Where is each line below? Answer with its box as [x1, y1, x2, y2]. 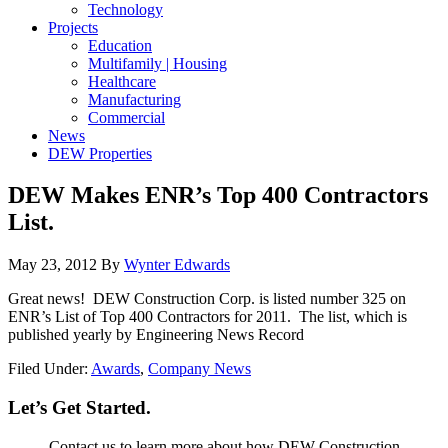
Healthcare [88, 72, 156, 90]
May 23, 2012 [8, 256, 97, 274]
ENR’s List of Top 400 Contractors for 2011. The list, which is [8, 308, 407, 326]
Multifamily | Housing [88, 54, 227, 72]
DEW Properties [48, 144, 152, 162]
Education [88, 36, 152, 54]
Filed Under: [8, 360, 91, 378]
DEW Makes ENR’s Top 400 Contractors [8, 182, 428, 209]
